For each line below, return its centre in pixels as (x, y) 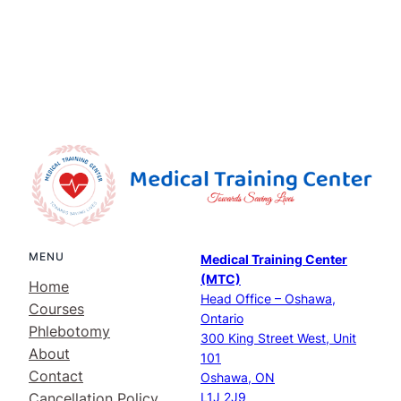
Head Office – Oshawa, (268, 299)
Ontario (222, 319)
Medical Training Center (274, 260)
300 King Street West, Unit (278, 338)
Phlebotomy (69, 332)
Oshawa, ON (238, 378)
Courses (56, 309)
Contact (56, 376)
